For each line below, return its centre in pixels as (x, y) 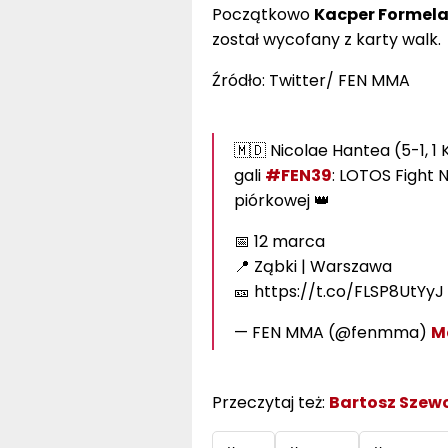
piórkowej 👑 (281, 200)
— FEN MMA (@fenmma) (332, 332)
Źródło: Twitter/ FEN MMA (310, 80)
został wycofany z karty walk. (326, 39)
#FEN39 (298, 175)
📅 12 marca (279, 241)
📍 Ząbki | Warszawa (312, 266)
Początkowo (262, 14)
